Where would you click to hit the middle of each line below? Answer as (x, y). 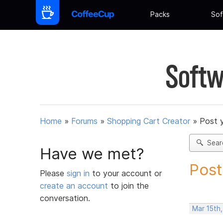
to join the (128, 185)
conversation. (65, 198)
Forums (84, 121)
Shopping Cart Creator (149, 121)
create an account (74, 185)
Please (53, 173)
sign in (79, 173)
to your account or (127, 173)
